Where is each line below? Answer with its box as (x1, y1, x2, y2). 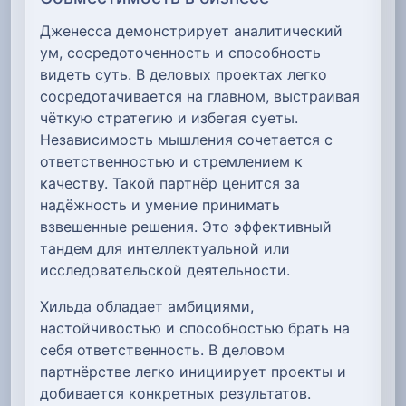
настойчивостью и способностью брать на (40, 318, 350, 337)
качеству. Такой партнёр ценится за (40, 173, 300, 192)
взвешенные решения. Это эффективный (40, 217, 332, 236)
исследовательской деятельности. (40, 260, 290, 279)
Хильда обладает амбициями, (40, 296, 254, 315)
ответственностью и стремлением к (40, 151, 303, 170)
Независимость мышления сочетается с (40, 130, 333, 149)
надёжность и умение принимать (40, 195, 280, 214)
